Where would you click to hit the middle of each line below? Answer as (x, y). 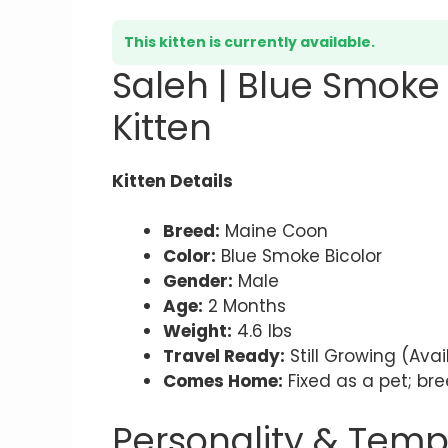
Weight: (197, 331)
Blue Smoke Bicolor (299, 256)
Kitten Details (172, 180)
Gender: (198, 281)
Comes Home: (223, 381)
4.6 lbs (262, 331)
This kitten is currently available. (249, 41)
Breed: (191, 231)
